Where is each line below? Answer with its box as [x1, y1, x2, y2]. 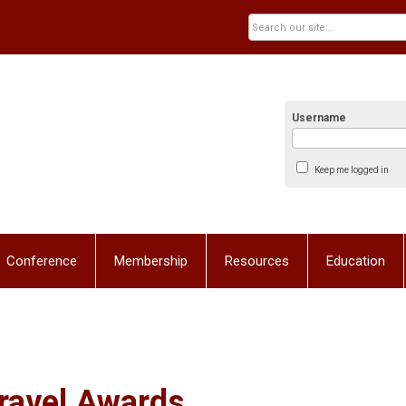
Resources [225, 253, 289, 269]
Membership [114, 253, 188, 269]
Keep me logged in [314, 165, 389, 175]
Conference [6, 253, 77, 269]
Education [326, 253, 385, 269]
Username [292, 111, 347, 124]
